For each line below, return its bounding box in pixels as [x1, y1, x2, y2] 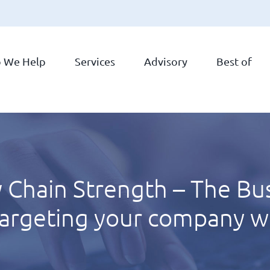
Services [75, 54, 115, 67]
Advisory [144, 54, 187, 67]
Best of [216, 54, 252, 67]
